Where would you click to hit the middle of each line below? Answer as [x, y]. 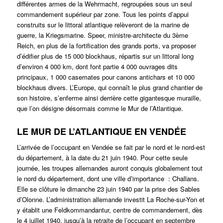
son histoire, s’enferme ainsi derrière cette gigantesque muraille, [109, 98]
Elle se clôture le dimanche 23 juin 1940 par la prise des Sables [108, 189]
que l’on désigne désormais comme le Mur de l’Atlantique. [100, 109]
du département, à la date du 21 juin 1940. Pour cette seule [102, 158]
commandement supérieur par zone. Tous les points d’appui [103, 14]
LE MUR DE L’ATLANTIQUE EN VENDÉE [101, 132]
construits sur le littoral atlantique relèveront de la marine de [103, 25]
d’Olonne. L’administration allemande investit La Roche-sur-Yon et [111, 200]
